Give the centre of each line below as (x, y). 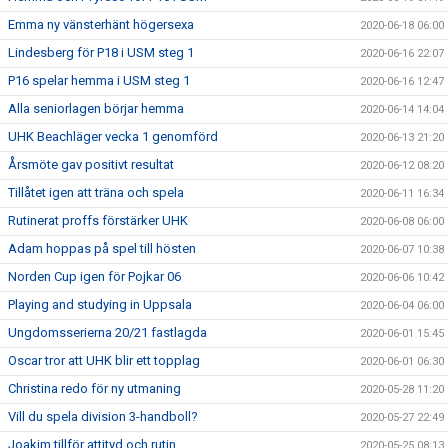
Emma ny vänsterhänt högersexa (101, 24)
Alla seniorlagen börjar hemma (96, 108)
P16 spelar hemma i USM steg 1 (99, 80)
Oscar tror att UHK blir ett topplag (104, 360)
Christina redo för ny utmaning (94, 388)
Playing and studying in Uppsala (100, 304)
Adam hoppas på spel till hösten (102, 248)
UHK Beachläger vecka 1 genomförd (113, 136)
